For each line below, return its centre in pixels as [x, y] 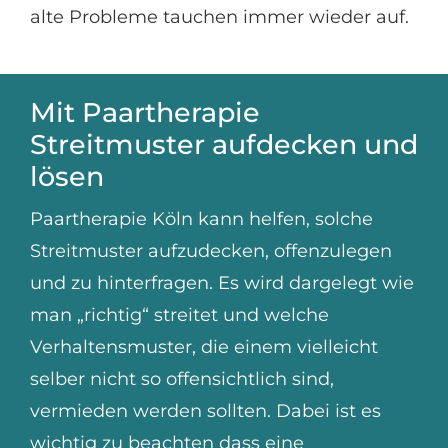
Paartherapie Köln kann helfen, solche [201, 219]
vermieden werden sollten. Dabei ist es [205, 411]
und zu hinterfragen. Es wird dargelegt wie [221, 283]
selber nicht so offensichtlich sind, [181, 379]
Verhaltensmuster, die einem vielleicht [203, 347]
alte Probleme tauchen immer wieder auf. [219, 16]
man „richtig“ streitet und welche [179, 315]
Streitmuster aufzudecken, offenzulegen [210, 251]
